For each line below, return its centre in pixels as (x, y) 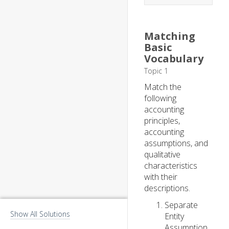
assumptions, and (176, 143)
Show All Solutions (40, 214)
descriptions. (167, 188)
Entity (174, 216)
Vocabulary (174, 59)
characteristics (171, 166)
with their (161, 177)
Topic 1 (156, 71)
